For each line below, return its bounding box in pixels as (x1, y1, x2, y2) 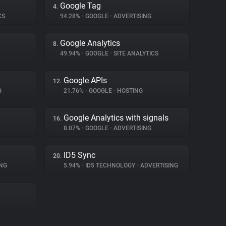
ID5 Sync (64, 150, 95, 160)
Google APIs (64, 76, 107, 85)
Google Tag (60, 1, 101, 11)
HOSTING (116, 87, 143, 94)
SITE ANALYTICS (112, 50, 158, 57)
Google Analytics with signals (64, 113, 168, 123)
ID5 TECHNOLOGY (84, 162, 137, 169)
